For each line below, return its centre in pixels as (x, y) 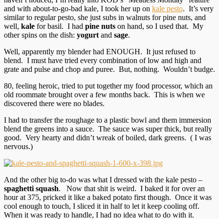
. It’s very (198, 8)
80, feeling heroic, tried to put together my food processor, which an (108, 86)
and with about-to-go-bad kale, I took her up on (78, 8)
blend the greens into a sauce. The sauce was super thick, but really (108, 129)
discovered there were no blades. (54, 103)
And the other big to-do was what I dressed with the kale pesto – (103, 179)
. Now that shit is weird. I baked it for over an (132, 188)
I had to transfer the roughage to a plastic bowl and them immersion (108, 120)
